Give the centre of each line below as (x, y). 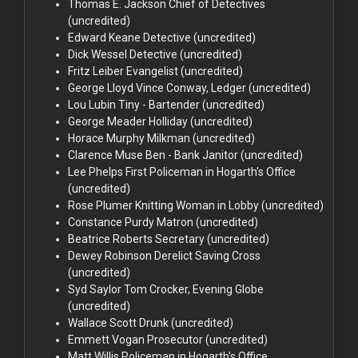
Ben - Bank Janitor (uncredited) (224, 155)
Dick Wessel (97, 54)
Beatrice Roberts (110, 239)
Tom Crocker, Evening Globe (194, 289)
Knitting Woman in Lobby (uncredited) (229, 205)
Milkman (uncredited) (201, 138)
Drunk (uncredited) (186, 322)
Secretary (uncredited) (212, 239)
